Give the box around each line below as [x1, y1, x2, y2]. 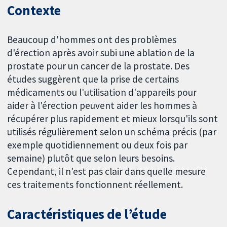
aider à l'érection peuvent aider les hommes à [7, 99, 198, 111]
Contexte [7, 2, 61, 19]
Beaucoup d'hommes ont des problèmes [7, 33, 177, 46]
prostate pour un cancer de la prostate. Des [7, 59, 190, 72]
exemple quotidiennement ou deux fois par [7, 138, 188, 151]
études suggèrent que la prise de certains [7, 72, 179, 85]
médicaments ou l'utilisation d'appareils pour [7, 86, 197, 98]
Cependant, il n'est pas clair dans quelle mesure [7, 165, 206, 177]
